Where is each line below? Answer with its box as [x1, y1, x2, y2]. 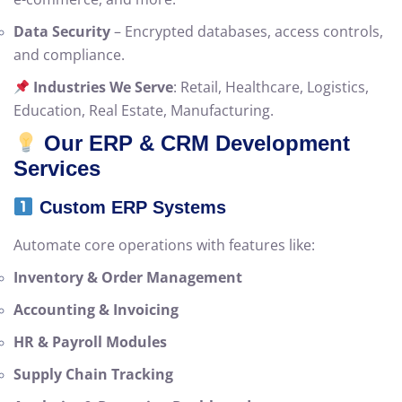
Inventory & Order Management [13, 267, 242, 288]
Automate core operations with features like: [13, 235, 315, 256]
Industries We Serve [33, 77, 174, 98]
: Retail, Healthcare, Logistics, [173, 77, 370, 98]
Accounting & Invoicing [13, 300, 179, 320]
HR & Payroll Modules [13, 332, 167, 353]
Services [13, 156, 100, 181]
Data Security [13, 22, 110, 42]
